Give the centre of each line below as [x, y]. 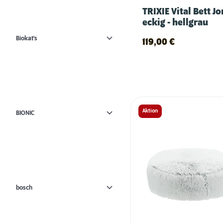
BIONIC [25, 113]
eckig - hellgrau [175, 23]
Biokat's [27, 38]
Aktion [150, 111]
